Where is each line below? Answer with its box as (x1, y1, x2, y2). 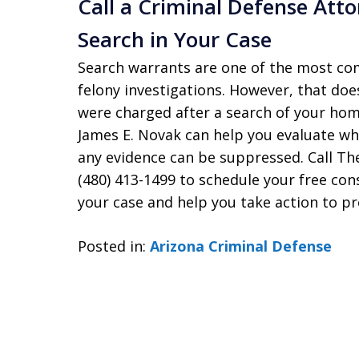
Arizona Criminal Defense (150, 236, 332, 256)
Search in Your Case (78, 25, 272, 54)
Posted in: (78, 236, 146, 256)
